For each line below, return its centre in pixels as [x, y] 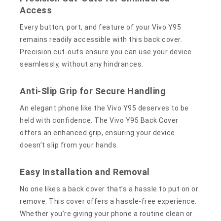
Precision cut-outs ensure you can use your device [106, 52]
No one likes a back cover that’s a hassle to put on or [109, 189]
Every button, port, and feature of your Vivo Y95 [101, 27]
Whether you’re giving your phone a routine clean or [106, 213]
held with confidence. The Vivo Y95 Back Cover [99, 120]
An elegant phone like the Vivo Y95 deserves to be [104, 108]
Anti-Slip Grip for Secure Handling [93, 91]
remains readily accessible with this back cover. [101, 39]
